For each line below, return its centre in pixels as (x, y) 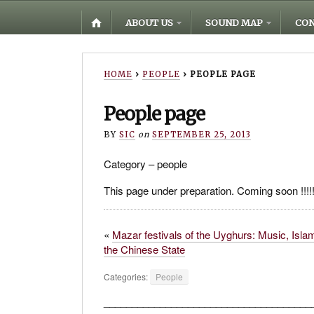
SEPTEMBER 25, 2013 (202, 135)
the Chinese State (144, 250)
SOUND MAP (234, 22)
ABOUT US (149, 22)
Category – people (145, 164)
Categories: (127, 277)
